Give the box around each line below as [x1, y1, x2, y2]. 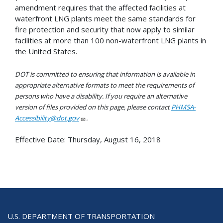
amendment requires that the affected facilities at [15, 2, 186, 13]
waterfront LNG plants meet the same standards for [15, 13, 196, 24]
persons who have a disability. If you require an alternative [15, 91, 187, 101]
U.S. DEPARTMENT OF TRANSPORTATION [7, 211, 155, 221]
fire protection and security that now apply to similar [15, 24, 195, 35]
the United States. [15, 46, 77, 57]
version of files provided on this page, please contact [15, 102, 171, 111]
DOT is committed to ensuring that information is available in [15, 69, 195, 79]
